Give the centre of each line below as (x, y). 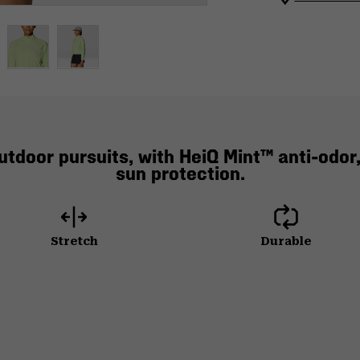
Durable (286, 241)
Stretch (74, 241)
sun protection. (180, 173)
